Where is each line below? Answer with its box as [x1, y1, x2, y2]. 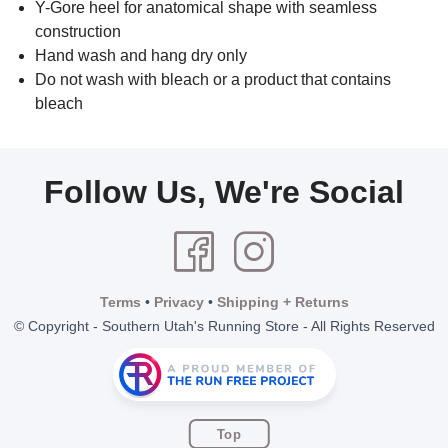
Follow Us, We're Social [44, 174, 404, 211]
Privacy [153, 294, 204, 311]
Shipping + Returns [216, 294, 349, 311]
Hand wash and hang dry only [35, 47, 251, 65]
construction [35, 23, 121, 41]
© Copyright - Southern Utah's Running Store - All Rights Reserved [13, 318, 435, 335]
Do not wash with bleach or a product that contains [35, 71, 391, 89]
